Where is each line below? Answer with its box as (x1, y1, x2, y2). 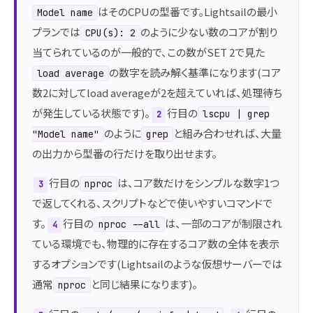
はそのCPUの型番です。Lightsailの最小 (98, 3, 277, 19)
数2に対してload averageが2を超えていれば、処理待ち (32, 85, 282, 100)
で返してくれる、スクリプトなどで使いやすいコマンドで (32, 196, 272, 211)
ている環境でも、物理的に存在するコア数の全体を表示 (32, 236, 279, 252)
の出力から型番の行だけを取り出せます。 (32, 145, 217, 161)
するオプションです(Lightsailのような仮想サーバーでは (32, 256, 282, 272)
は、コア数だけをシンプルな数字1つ (117, 175, 279, 191)
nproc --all (99, 218, 160, 231)
